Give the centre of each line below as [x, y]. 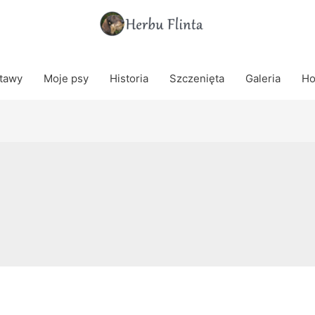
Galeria [263, 78]
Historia [129, 78]
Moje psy [66, 78]
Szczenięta [197, 78]
